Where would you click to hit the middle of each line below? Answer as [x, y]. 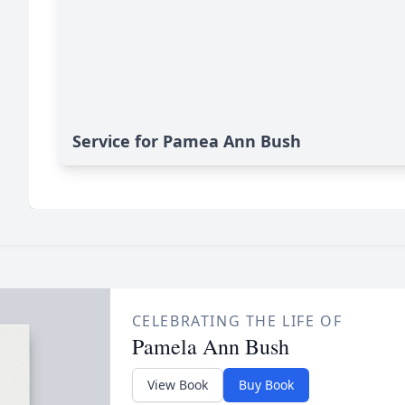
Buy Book [266, 385]
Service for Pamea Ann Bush [187, 141]
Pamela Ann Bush [210, 346]
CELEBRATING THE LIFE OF [237, 321]
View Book [177, 385]
